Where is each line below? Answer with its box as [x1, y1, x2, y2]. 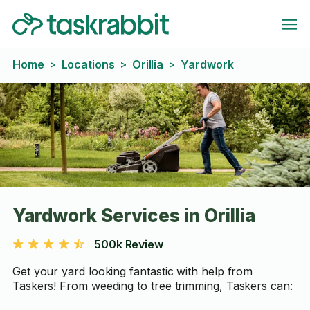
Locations [61, 57, 115, 71]
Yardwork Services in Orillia [12, 205, 255, 226]
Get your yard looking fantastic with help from [12, 264, 253, 278]
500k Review [93, 237, 164, 251]
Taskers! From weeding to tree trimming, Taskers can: [12, 279, 293, 293]
